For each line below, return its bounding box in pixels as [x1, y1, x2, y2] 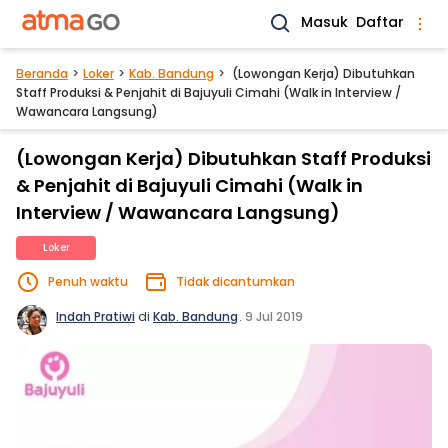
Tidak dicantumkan [176, 273, 295, 290]
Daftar [356, 12, 404, 32]
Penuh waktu [48, 273, 128, 290]
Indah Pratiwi [56, 308, 135, 325]
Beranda [16, 65, 68, 82]
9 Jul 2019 [245, 308, 303, 325]
